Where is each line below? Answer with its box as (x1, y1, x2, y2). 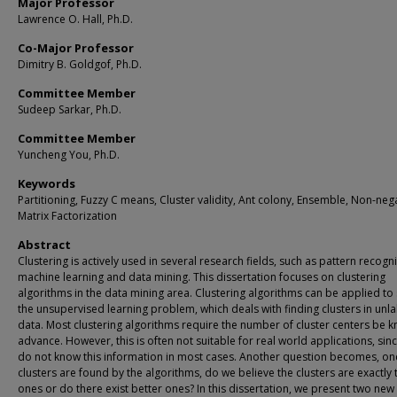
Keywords (18, 175, 75, 191)
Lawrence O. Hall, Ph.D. (18, 12, 133, 27)
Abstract (18, 237, 71, 253)
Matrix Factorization (18, 208, 117, 223)
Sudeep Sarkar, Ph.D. (18, 102, 121, 117)
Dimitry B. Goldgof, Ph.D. (18, 57, 142, 72)
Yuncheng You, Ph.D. (18, 147, 120, 162)
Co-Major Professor (18, 40, 134, 56)
